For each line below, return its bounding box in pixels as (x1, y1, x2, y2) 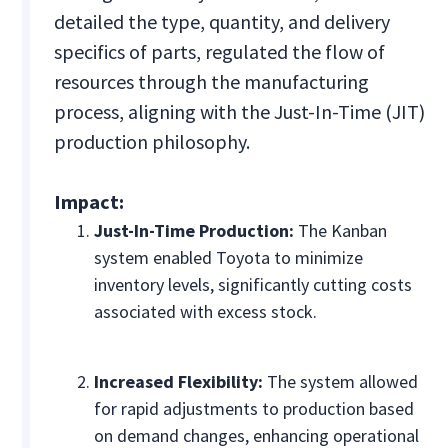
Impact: (54, 189, 125, 215)
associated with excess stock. (94, 300, 318, 324)
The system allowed (263, 370, 419, 394)
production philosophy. (54, 129, 251, 155)
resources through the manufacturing (54, 69, 370, 95)
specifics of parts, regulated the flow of (54, 39, 386, 65)
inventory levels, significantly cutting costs (94, 273, 413, 297)
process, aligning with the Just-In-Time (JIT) (54, 99, 426, 125)
